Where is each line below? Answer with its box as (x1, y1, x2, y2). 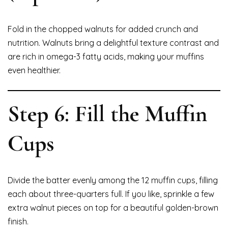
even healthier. (8, 65, 61, 76)
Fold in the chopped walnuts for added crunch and (8, 24, 198, 35)
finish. (8, 216, 28, 227)
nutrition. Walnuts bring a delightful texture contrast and (8, 38, 219, 48)
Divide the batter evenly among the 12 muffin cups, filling (8, 175, 218, 186)
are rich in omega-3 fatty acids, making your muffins (8, 51, 204, 62)
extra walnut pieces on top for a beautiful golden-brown (8, 203, 218, 213)
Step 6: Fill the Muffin (8, 100, 207, 128)
